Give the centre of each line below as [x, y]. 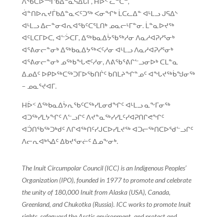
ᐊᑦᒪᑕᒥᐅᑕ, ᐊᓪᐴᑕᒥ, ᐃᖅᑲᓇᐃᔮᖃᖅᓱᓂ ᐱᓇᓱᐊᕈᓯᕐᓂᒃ [98, 38]
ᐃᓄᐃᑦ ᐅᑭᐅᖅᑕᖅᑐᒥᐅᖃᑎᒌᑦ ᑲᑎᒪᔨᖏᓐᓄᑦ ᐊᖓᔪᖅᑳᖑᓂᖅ [108, 74]
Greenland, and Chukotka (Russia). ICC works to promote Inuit [106, 204]
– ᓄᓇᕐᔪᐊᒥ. [39, 86]
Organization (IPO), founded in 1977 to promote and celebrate [106, 180]
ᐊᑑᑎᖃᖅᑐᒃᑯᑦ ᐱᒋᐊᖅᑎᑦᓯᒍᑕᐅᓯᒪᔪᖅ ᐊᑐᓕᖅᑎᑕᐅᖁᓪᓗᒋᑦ [107, 129]
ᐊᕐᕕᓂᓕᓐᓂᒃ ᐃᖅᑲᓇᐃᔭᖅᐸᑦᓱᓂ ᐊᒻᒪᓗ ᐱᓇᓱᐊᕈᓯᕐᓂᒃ [97, 50]
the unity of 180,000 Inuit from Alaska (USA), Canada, [96, 192]
